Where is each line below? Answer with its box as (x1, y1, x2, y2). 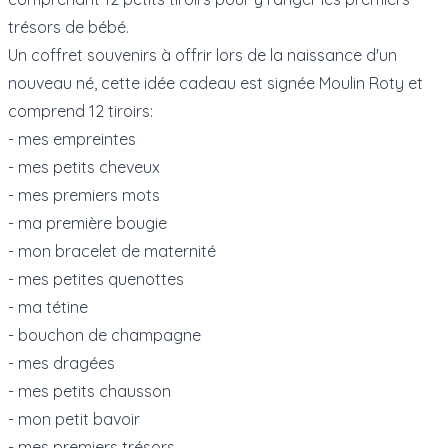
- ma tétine (8, 296, 88, 317)
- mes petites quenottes (8, 268, 184, 289)
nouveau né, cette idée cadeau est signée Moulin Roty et (8, 72, 423, 93)
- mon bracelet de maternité (8, 240, 216, 261)
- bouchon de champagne (8, 324, 201, 345)
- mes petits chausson (8, 380, 171, 401)
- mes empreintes (8, 128, 136, 149)
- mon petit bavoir (8, 408, 140, 429)
